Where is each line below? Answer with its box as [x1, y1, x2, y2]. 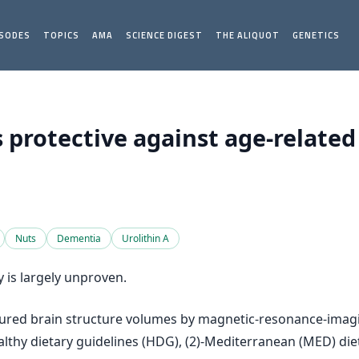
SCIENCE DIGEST [126, 29, 204, 42]
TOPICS [43, 29, 80, 42]
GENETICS [292, 29, 341, 42]
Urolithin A [122, 232, 169, 245]
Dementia [57, 232, 101, 245]
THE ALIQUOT [216, 29, 280, 42]
